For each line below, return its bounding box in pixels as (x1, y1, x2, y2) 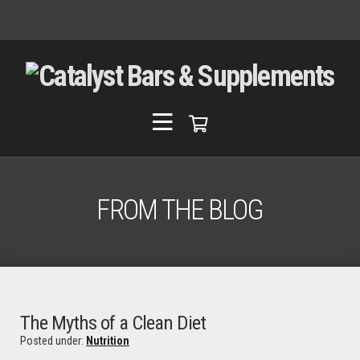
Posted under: (20, 334, 86, 348)
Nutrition (86, 334, 129, 348)
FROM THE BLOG (96, 193, 264, 227)
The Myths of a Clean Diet (20, 310, 207, 334)
